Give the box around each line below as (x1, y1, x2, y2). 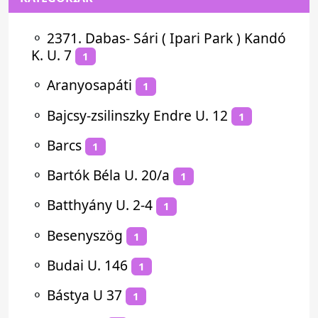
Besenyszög (47, 225, 123, 245)
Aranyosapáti (47, 75, 132, 95)
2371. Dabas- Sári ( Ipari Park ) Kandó (47, 28, 286, 48)
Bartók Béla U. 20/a (47, 165, 170, 185)
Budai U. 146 (47, 255, 128, 275)
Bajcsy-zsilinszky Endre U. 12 (47, 105, 228, 125)
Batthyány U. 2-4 (47, 195, 153, 215)
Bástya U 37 (47, 285, 122, 305)
